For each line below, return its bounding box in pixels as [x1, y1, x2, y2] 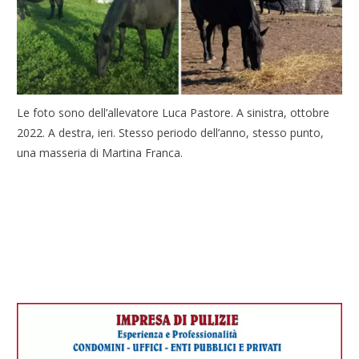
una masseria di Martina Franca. [17, 144, 184, 160]
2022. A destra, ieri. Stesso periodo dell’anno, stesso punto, [17, 124, 325, 140]
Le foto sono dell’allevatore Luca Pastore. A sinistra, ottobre [17, 104, 330, 120]
